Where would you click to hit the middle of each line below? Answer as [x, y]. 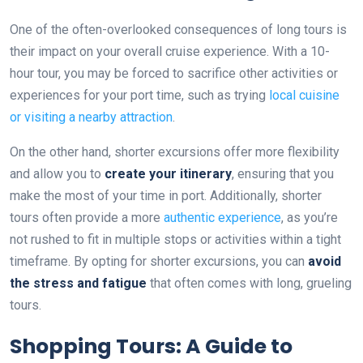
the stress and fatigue [78, 283]
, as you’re [310, 217]
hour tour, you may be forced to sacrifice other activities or [174, 73]
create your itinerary [168, 173]
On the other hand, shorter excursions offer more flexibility [175, 152]
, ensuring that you [283, 173]
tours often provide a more [87, 217]
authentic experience [222, 217]
